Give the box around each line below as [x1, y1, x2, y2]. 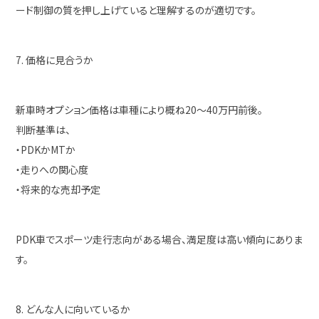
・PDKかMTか [16, 142, 76, 157]
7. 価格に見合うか [16, 53, 94, 67]
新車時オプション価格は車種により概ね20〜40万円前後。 [16, 103, 263, 117]
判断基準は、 [16, 122, 71, 137]
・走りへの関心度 [16, 162, 89, 177]
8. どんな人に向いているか [16, 302, 131, 316]
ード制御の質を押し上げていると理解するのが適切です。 [16, 3, 257, 17]
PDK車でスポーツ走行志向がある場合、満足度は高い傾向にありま [16, 232, 303, 246]
